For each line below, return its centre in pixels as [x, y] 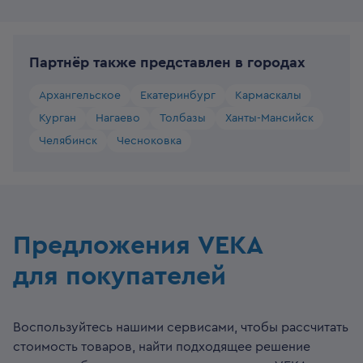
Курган [58, 118]
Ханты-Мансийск [269, 118]
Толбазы [183, 118]
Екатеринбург [178, 96]
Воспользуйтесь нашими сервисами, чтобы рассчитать [181, 327]
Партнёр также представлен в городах [167, 62]
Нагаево [118, 118]
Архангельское [80, 96]
